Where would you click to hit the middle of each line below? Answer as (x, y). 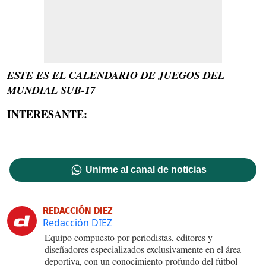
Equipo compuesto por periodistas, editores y (129, 237)
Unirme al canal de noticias (146, 169)
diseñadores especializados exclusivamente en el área (143, 249)
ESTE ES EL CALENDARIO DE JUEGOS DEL (116, 75)
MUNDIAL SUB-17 (51, 90)
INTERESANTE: (47, 114)
